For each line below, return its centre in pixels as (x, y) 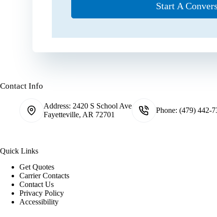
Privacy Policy (42, 193)
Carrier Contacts (44, 176)
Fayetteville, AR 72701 (79, 115)
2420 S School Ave (102, 106)
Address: (58, 106)
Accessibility (39, 202)
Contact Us (37, 185)
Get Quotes (37, 167)
